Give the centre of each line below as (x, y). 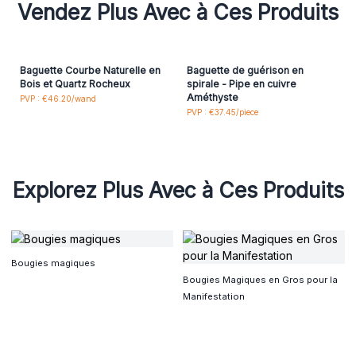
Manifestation (214, 297)
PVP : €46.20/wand (58, 99)
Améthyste (212, 97)
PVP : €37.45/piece (222, 112)
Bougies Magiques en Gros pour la (260, 280)
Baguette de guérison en (245, 70)
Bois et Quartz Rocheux (75, 83)
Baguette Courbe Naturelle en (90, 70)
